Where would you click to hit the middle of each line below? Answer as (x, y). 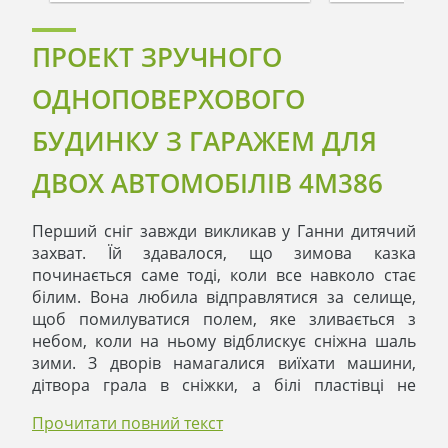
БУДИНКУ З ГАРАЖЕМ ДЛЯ (204, 140)
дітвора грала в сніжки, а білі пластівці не (224, 384)
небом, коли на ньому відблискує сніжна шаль (224, 340)
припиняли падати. (107, 406)
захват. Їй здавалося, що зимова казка (224, 252)
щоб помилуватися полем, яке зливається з (224, 318)
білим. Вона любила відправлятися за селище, (224, 296)
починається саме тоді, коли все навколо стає (224, 274)
